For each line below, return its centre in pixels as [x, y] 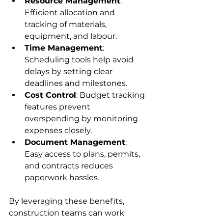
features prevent [58, 107]
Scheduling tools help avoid [80, 60]
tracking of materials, [67, 24]
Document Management [75, 142]
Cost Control [50, 95]
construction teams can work [68, 213]
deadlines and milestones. [76, 83]
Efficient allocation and [71, 13]
